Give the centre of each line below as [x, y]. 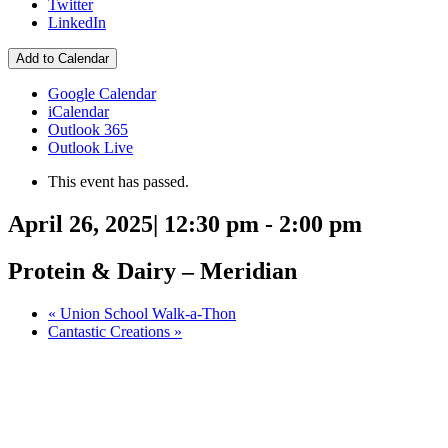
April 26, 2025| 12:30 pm [133, 223]
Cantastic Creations [111, 331]
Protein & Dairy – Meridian [152, 270]
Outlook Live [90, 147]
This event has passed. [118, 181]
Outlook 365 [88, 129]
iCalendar [78, 111]
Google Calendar [102, 93]
